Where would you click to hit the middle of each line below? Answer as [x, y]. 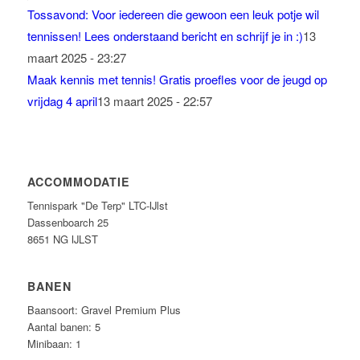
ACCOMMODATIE [78, 181]
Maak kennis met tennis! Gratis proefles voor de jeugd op [177, 79]
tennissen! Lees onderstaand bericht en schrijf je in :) [165, 35]
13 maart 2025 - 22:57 [154, 100]
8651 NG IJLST [62, 239]
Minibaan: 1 [54, 343]
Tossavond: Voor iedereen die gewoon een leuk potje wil [173, 14]
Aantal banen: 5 [63, 326]
